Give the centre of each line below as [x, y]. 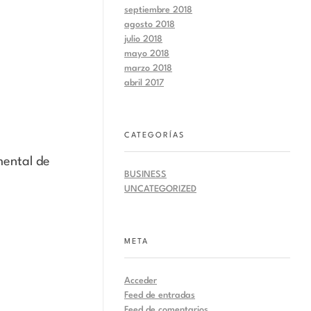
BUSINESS [145, 175]
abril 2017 [144, 83]
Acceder [141, 281]
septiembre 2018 [158, 10]
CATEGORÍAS [154, 135]
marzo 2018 [148, 68]
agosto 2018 [150, 24]
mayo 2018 [147, 53]
